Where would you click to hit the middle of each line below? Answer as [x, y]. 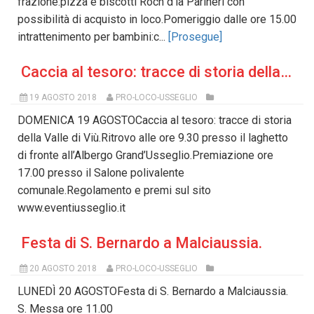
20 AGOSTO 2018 [63, 269]
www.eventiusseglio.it [71, 208]
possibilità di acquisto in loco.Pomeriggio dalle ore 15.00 [157, 20]
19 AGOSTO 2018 [63, 98]
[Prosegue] [195, 37]
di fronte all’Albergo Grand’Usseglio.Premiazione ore [145, 156]
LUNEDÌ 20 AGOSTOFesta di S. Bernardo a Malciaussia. [153, 292]
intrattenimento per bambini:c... [93, 37]
